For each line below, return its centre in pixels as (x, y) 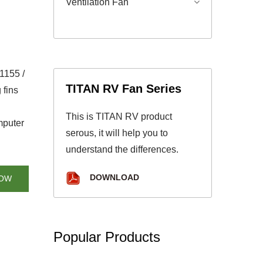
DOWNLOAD (113, 178)
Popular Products (107, 237)
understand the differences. (122, 149)
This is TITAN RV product (119, 117)
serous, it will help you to (117, 133)
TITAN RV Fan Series (124, 89)
